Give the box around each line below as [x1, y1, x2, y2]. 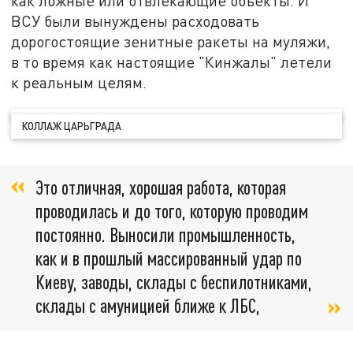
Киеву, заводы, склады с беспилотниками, [35, 269, 312, 293]
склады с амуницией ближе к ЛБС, [35, 293, 260, 317]
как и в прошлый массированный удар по [35, 246, 302, 269]
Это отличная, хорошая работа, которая [35, 175, 286, 199]
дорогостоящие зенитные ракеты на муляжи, [11, 32, 331, 50]
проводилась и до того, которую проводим [35, 199, 308, 222]
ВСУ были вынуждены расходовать [11, 11, 260, 30]
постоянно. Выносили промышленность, [35, 222, 295, 246]
